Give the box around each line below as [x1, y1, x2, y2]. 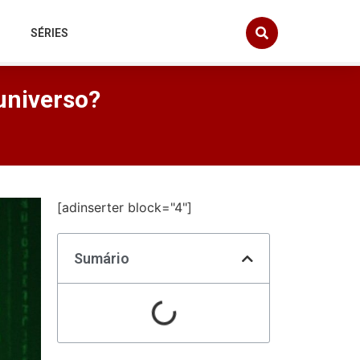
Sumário [74, 250, 129, 268]
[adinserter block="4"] [57, 199, 192, 216]
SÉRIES [31, 27, 69, 40]
